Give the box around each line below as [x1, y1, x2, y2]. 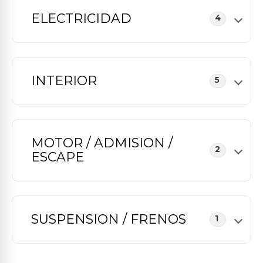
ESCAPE [31, 149, 84, 165]
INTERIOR [31, 73, 97, 89]
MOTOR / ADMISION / [31, 135, 173, 151]
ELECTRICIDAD [31, 11, 131, 26]
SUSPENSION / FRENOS [31, 211, 186, 227]
